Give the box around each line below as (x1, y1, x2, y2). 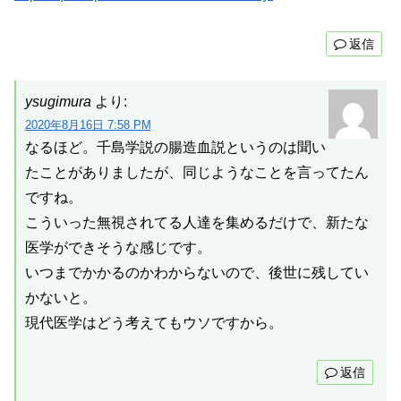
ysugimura (24, 94, 91, 110)
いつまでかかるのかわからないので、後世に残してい (24, 265, 369, 281)
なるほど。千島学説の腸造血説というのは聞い (24, 140, 326, 156)
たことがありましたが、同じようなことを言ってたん (24, 165, 369, 181)
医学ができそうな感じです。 (24, 240, 211, 256)
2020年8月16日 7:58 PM (24, 118, 151, 132)
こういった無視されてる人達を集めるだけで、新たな (24, 215, 369, 231)
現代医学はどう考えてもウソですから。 (24, 315, 283, 331)
